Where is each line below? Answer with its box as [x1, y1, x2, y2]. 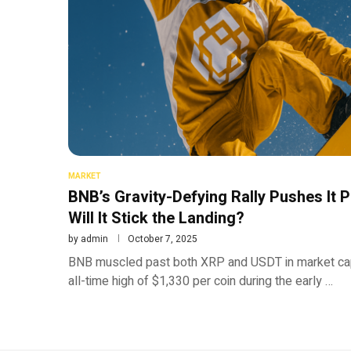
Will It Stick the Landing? [68, 206, 244, 230]
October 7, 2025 [128, 231, 197, 246]
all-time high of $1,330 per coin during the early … [68, 271, 333, 291]
